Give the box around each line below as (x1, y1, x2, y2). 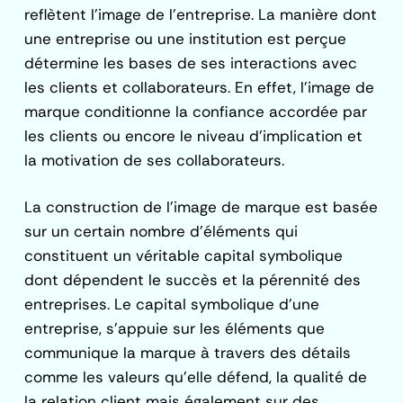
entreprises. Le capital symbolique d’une (24, 294, 320, 315)
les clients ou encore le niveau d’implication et (24, 125, 363, 146)
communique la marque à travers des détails (24, 343, 352, 363)
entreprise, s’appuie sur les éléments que (24, 318, 326, 339)
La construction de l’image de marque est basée (24, 197, 379, 218)
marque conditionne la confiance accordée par (24, 101, 368, 121)
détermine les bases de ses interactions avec (24, 52, 358, 73)
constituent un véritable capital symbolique (24, 246, 344, 266)
